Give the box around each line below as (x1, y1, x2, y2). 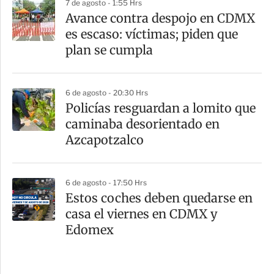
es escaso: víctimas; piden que (65, 26, 238, 42)
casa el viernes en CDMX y (65, 206, 218, 221)
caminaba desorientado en (65, 116, 220, 131)
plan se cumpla (65, 42, 153, 57)
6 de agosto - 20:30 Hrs (65, 87, 148, 97)
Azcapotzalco (65, 131, 144, 147)
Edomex (65, 221, 114, 237)
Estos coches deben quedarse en (65, 190, 253, 206)
